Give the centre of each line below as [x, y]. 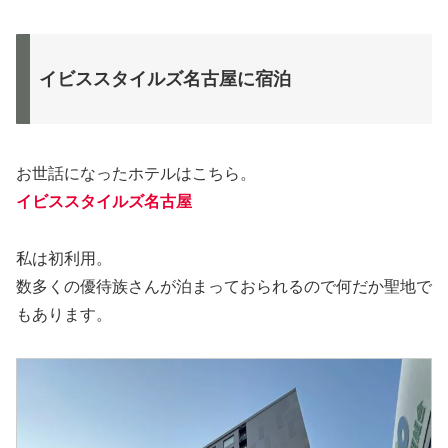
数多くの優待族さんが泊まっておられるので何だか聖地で [224, 287]
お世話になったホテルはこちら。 [136, 174]
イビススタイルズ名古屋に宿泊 [165, 79]
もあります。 [64, 315]
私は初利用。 [64, 259]
